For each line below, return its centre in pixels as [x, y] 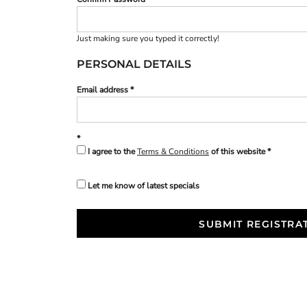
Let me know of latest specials [144, 186]
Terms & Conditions [173, 151]
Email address [102, 90]
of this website [237, 151]
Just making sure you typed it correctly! [148, 38]
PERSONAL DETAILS [134, 64]
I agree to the [112, 151]
